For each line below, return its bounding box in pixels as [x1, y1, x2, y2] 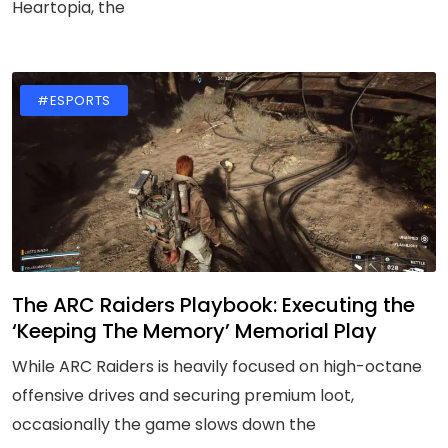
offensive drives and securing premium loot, [12, 384, 354, 407]
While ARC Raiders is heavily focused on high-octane [12, 355, 422, 378]
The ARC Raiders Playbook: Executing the [12, 291, 415, 319]
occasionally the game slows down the [12, 413, 316, 436]
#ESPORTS [37, 91, 111, 110]
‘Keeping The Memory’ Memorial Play [12, 317, 377, 345]
